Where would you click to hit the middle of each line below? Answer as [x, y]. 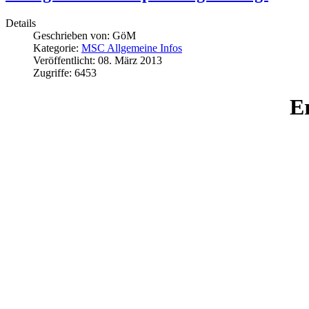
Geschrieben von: [73, 36]
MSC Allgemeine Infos [132, 48]
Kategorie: [57, 48]
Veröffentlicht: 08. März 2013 [98, 61]
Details [21, 23]
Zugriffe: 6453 [65, 73]
